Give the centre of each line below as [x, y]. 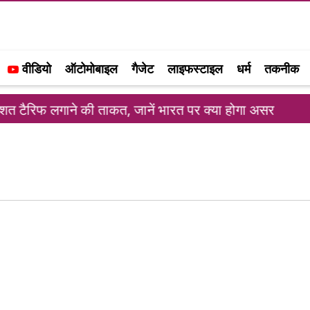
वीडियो [35, 69]
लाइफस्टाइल [195, 69]
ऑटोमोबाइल [91, 69]
